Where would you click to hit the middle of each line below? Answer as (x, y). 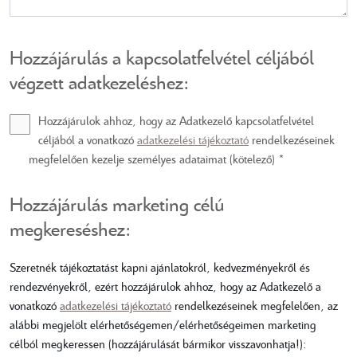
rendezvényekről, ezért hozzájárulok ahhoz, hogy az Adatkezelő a (165, 286)
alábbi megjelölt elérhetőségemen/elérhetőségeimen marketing (163, 324)
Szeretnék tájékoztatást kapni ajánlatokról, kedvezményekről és (160, 267)
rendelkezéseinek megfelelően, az (255, 305)
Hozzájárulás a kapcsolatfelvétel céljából (162, 57)
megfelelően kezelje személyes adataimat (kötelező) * (157, 158)
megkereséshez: (70, 228)
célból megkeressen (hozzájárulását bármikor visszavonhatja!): (158, 343)
